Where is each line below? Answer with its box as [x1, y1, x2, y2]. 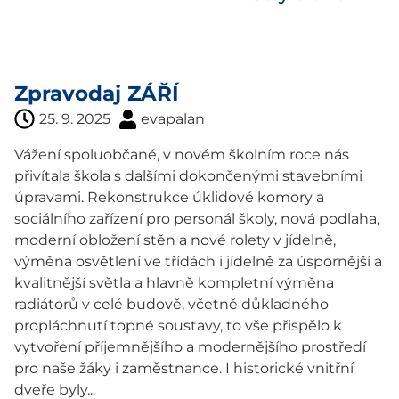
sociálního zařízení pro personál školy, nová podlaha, [14, 209, 379, 227]
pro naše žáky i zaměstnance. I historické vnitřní [14, 359, 354, 377]
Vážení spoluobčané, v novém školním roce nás [14, 145, 349, 163]
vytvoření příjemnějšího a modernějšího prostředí [14, 338, 366, 355]
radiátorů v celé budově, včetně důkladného [14, 295, 329, 313]
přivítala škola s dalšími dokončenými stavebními [14, 167, 362, 184]
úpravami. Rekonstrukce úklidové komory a [14, 188, 324, 206]
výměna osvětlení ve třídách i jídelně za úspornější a [14, 252, 382, 270]
